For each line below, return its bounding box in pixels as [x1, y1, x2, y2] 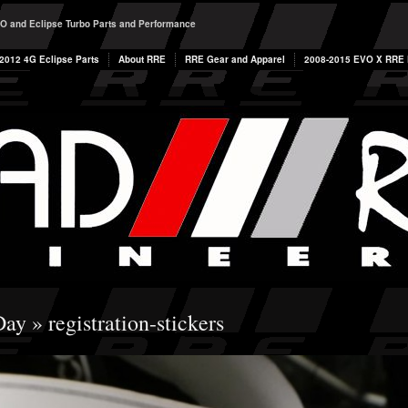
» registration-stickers [26, 308, 224, 337]
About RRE [118, 53, 166, 66]
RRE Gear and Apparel [185, 53, 285, 66]
